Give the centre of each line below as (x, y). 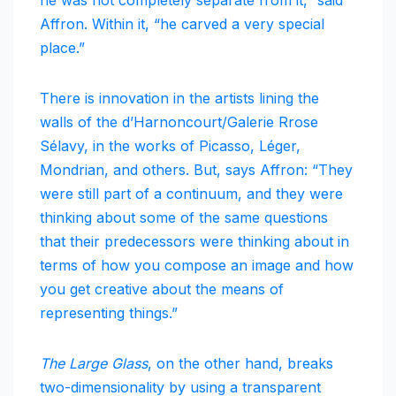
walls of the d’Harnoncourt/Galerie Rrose (179, 122)
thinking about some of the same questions (184, 218)
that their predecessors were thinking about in (194, 242)
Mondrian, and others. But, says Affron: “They (196, 170)
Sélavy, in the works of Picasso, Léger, (170, 146)
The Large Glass (94, 364)
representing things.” (109, 313)
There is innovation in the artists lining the (179, 99)
